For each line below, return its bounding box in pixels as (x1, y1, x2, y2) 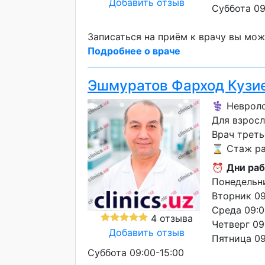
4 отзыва (148, 212, 193, 224)
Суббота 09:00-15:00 (88, 247, 184, 258)
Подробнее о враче (88, 45, 180, 57)
